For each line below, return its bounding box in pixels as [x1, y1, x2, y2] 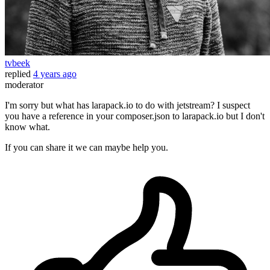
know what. [5, 122, 50, 133]
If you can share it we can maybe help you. [5, 142, 168, 153]
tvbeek [5, 58, 30, 69]
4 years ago [33, 69, 77, 80]
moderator [5, 80, 43, 90]
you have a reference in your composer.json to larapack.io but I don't [5, 111, 265, 122]
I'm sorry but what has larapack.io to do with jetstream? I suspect [5, 100, 250, 111]
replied [5, 69, 31, 80]
